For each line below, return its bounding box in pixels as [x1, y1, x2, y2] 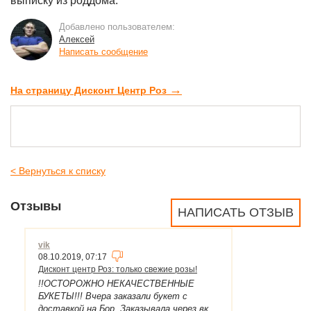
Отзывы [10, 199, 61, 214]
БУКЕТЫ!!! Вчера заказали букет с [38, 291, 187, 302]
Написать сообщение [59, 47, 148, 58]
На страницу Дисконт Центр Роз [10, 85, 169, 96]
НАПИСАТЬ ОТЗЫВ [178, 205, 294, 220]
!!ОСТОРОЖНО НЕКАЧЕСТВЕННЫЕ [38, 278, 194, 289]
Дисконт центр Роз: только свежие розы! [38, 264, 197, 275]
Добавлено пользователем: [59, 22, 175, 33]
